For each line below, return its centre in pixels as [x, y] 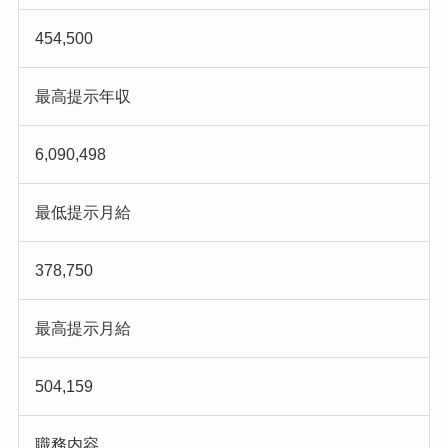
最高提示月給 [82, 329]
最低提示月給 [82, 213]
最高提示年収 [82, 97]
